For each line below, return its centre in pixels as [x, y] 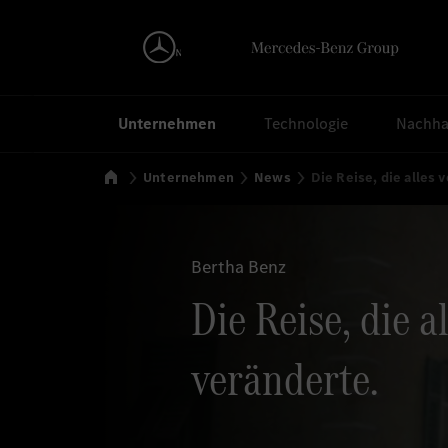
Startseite [156, 176]
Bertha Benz [238, 267]
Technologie [306, 123]
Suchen [42, 119]
